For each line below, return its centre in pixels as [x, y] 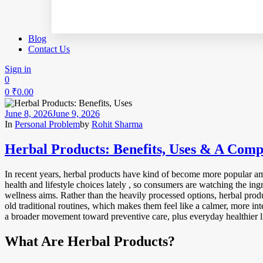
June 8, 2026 [28, 114]
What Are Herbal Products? [90, 241]
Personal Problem [47, 124]
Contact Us [49, 49]
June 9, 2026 [76, 114]
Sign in [18, 69]
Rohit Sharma [117, 124]
